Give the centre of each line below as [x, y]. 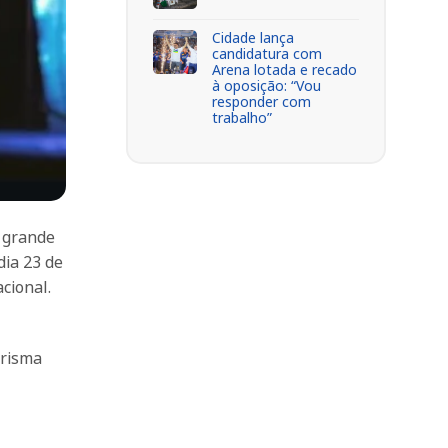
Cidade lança [253, 37]
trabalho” [242, 117]
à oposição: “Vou [266, 85]
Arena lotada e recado [284, 69]
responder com [261, 101]
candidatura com [267, 53]
